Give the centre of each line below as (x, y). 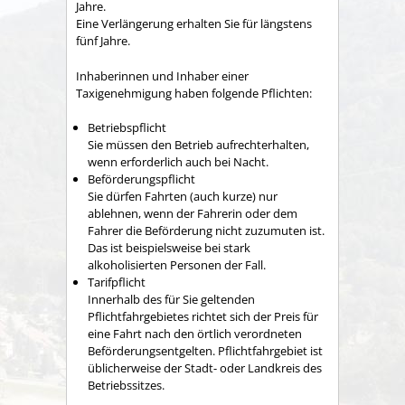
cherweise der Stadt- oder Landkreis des (215, 368)
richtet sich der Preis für (255, 317)
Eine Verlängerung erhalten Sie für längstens (194, 24)
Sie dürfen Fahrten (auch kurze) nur (183, 197)
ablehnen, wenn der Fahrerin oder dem (193, 214)
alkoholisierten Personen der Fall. (177, 265)
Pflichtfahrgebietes (140, 317)
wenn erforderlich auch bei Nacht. (178, 162)
